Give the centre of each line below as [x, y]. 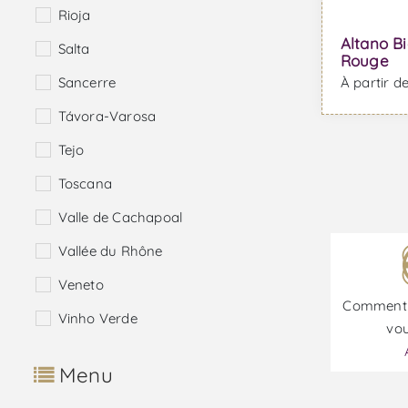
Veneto [81, 285]
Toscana [85, 184]
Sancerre [87, 83]
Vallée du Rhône [110, 251]
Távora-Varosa [107, 117]
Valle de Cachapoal [120, 218]
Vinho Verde [97, 319]
